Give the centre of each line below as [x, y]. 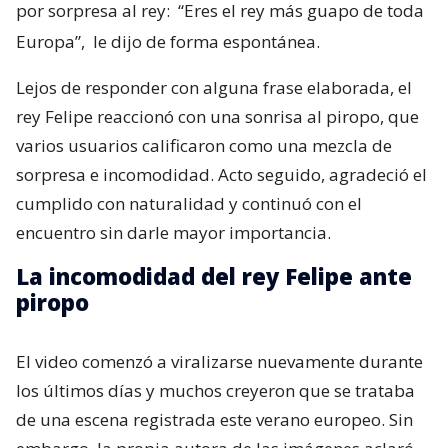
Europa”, [50, 41]
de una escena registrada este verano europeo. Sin [214, 419]
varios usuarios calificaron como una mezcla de [204, 145]
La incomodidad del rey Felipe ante [214, 275]
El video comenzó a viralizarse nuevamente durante [219, 361]
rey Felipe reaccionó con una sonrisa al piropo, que [217, 116]
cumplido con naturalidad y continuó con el [189, 203]
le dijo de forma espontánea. [204, 41]
